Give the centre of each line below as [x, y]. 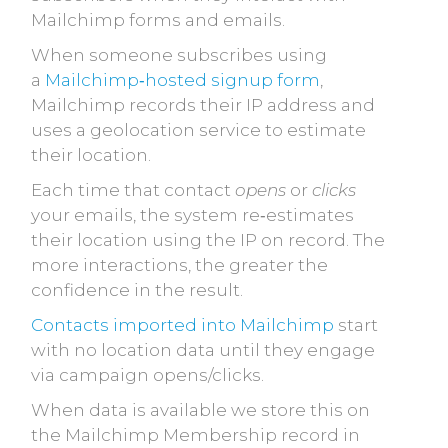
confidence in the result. [139, 290]
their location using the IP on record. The [208, 240]
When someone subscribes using [179, 55]
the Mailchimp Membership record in [195, 435]
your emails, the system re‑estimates [192, 215]
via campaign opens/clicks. [147, 375]
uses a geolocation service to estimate [198, 130]
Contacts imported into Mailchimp [182, 325]
